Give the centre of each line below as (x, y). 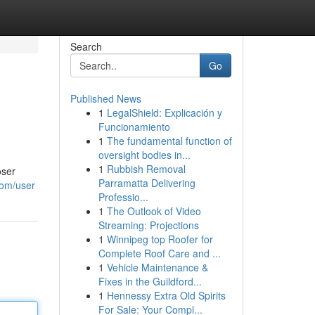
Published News (105, 98)
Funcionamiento (134, 127)
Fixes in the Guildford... (150, 281)
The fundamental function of (169, 141)
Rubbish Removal (146, 169)
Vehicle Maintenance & (157, 267)
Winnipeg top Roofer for (160, 239)
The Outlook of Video (154, 211)
